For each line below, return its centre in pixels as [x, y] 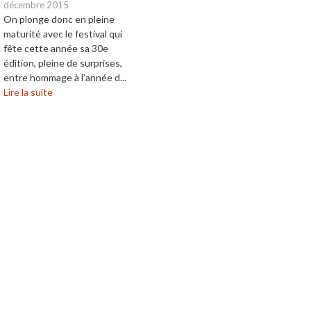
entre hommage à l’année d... [65, 78]
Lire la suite [28, 92]
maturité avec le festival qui [63, 34]
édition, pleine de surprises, [63, 63]
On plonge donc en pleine [59, 19]
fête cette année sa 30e [56, 49]
